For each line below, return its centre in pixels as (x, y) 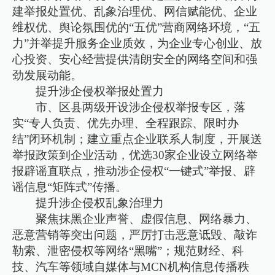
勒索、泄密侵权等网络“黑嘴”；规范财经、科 (128, 250)
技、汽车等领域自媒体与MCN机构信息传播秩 (131, 266)
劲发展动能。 (48, 75)
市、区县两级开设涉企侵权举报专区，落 (141, 107)
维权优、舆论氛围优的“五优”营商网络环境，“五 (137, 27)
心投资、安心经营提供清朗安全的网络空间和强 (135, 59)
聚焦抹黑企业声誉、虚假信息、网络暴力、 (147, 219)
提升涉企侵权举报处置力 (100, 91)
